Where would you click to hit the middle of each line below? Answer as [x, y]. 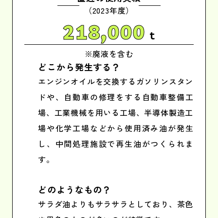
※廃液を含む [109, 54]
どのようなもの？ [75, 189]
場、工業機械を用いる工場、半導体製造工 [116, 112]
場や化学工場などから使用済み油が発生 [116, 128]
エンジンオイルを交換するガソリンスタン [116, 81]
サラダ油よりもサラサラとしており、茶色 [116, 204]
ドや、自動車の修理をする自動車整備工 [116, 97]
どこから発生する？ [80, 67]
